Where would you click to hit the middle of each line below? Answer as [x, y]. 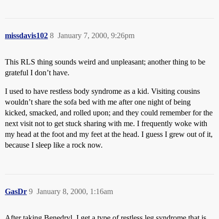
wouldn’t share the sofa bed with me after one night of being [98, 102]
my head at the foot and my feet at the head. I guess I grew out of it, [109, 134]
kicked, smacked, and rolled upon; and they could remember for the [109, 113]
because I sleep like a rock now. [54, 145]
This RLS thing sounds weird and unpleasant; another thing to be [105, 62]
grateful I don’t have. [37, 73]
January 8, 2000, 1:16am [75, 191]
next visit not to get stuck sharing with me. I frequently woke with [106, 123]
